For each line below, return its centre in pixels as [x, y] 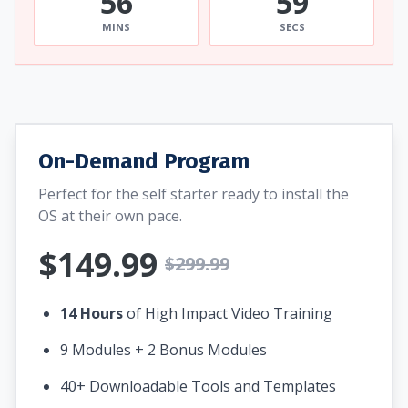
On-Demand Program [144, 162]
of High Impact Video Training [228, 314]
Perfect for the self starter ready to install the [194, 194]
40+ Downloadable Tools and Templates [198, 387]
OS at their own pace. [110, 216]
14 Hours [92, 314]
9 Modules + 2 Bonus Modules [163, 350]
